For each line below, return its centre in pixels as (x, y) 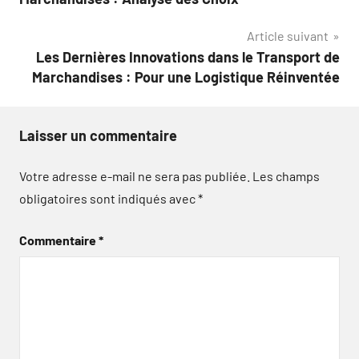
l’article (56, 23)
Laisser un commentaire (98, 135)
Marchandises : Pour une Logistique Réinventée (186, 77)
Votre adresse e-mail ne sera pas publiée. (135, 176)
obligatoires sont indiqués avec (109, 198)
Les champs (286, 176)
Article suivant (288, 36)
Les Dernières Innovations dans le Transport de (188, 57)
